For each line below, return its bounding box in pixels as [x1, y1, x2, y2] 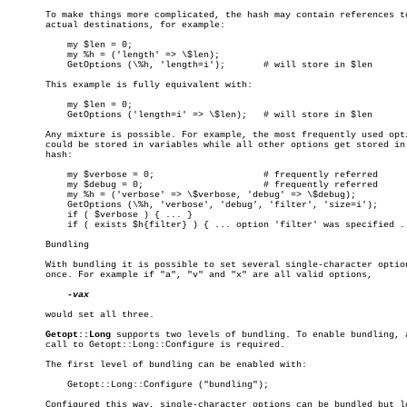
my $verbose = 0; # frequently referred [7, 170, 51, 180]
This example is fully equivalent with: [7, 80, 253, 90]
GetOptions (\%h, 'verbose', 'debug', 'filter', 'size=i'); [7, 200, 51, 210]
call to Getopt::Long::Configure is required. [7, 340, 285, 350]
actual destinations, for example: [7, 20, 225, 30]
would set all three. [7, 310, 154, 320]
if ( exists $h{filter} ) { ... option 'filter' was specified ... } [7, 220, 51, 230]
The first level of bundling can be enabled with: [7, 360, 307, 370]
